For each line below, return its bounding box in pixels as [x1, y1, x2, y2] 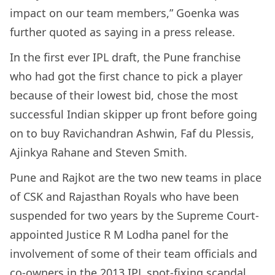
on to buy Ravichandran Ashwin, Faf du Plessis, [10, 125, 254, 141]
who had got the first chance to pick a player [10, 68, 242, 83]
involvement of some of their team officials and [10, 246, 257, 261]
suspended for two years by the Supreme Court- [10, 207, 259, 223]
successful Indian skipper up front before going [10, 106, 257, 122]
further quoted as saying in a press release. [10, 24, 235, 39]
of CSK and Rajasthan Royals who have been [10, 188, 239, 204]
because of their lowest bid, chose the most [10, 87, 238, 103]
